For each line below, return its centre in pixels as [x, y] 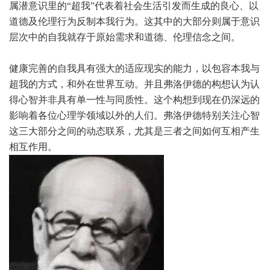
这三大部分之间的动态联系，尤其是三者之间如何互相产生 [134, 131]
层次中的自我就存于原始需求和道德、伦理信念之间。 [125, 37]
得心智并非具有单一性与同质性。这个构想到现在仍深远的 [134, 100]
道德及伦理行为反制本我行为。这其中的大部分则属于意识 [134, 21]
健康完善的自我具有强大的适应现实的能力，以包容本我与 [134, 68]
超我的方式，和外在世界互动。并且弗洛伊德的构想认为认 [134, 84]
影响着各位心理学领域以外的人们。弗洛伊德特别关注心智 [134, 115]
